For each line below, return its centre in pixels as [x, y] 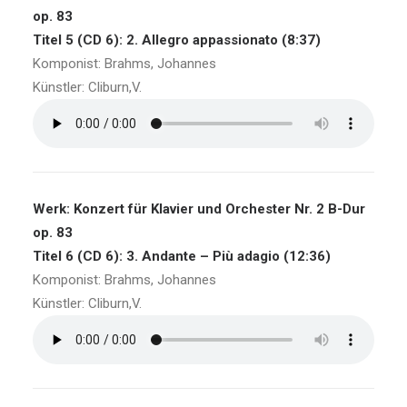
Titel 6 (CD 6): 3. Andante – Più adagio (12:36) [182, 256]
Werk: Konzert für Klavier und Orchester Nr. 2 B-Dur [199, 209]
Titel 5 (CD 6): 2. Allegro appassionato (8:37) [177, 40]
